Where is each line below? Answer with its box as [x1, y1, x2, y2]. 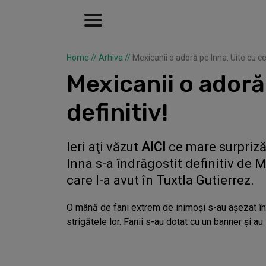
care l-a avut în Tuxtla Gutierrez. [66, 173, 254, 188]
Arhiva [99, 53, 123, 62]
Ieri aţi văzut [66, 140, 141, 154]
